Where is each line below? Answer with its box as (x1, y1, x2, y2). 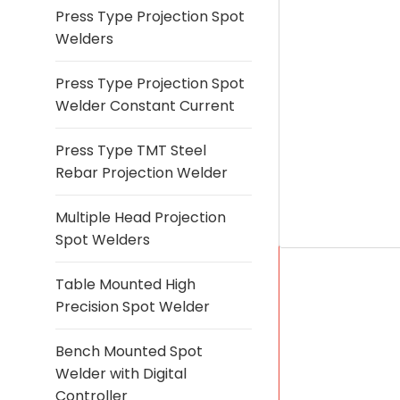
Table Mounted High (55, 274, 196, 295)
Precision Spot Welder (55, 296, 210, 317)
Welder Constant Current (55, 96, 235, 116)
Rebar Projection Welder (55, 162, 228, 183)
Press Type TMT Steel (55, 140, 206, 161)
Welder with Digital (55, 363, 187, 384)
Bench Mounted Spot (55, 341, 203, 362)
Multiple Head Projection (55, 207, 226, 228)
